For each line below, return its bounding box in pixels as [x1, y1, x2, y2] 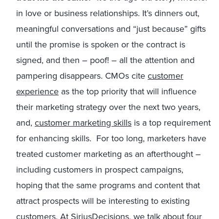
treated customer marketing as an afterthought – [16, 148, 201, 160]
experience [16, 85, 59, 98]
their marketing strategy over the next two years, [16, 101, 200, 113]
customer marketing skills [35, 116, 131, 129]
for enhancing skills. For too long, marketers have [16, 132, 206, 145]
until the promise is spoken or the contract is [16, 38, 185, 51]
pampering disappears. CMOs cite [16, 69, 148, 82]
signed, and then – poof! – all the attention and [16, 54, 195, 66]
